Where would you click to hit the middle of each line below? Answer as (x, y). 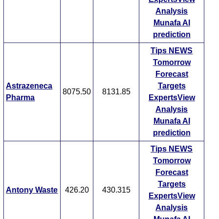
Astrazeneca (29, 86)
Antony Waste (32, 190)
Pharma (21, 98)
